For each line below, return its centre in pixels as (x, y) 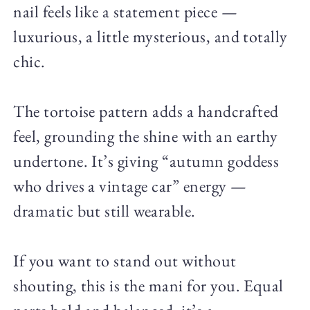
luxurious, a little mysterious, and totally (151, 36)
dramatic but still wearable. (104, 210)
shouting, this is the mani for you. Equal (148, 285)
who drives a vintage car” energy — (130, 185)
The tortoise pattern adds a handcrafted (146, 111)
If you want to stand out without (125, 260)
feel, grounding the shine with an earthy (146, 136)
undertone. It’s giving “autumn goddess (146, 161)
